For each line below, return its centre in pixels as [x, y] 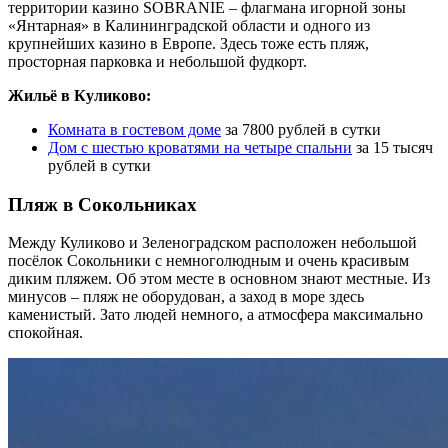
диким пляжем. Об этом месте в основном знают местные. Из [219, 279]
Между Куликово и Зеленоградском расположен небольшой [212, 243]
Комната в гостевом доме [134, 130]
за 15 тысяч [392, 148]
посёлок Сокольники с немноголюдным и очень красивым [208, 261]
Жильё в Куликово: [79, 96]
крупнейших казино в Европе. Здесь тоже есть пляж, [188, 44]
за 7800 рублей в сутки [301, 130]
